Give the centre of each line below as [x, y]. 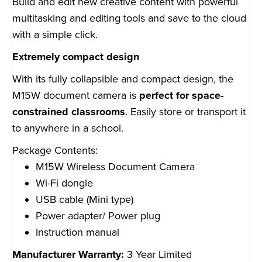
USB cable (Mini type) [85, 200]
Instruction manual [77, 232]
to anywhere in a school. [68, 128]
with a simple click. [55, 35]
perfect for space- [181, 96]
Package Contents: [55, 151]
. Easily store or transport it [185, 112]
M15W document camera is [76, 96]
